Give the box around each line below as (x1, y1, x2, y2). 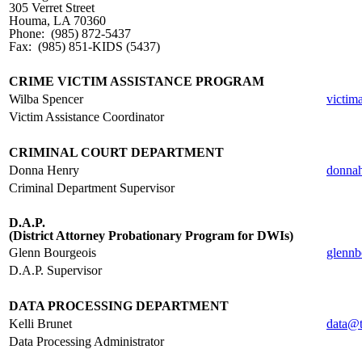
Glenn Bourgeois (9, 246, 96, 259)
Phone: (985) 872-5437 (9, 27, 131, 40)
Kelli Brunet (9, 317, 72, 330)
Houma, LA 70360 (9, 14, 106, 27)
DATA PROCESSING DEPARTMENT (9, 299, 229, 313)
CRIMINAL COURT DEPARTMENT (9, 145, 224, 159)
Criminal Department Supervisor (9, 181, 175, 195)
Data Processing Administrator (9, 335, 164, 348)
